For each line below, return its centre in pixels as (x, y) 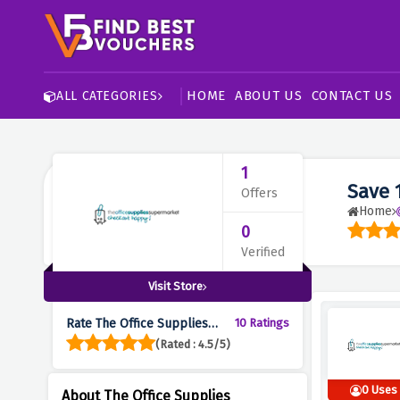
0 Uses (380, 390)
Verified (262, 252)
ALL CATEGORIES (107, 96)
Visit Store (175, 286)
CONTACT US (352, 96)
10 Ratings (262, 323)
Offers (259, 193)
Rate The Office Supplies (137, 324)
